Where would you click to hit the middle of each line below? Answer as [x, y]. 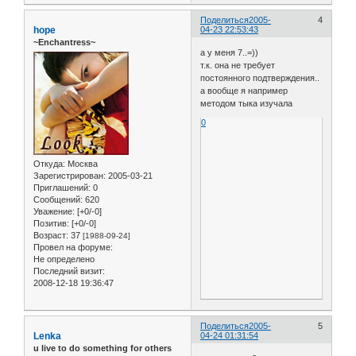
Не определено [64, 259]
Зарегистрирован [68, 176]
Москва [81, 164]
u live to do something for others [103, 348]
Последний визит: [69, 271]
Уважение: [54, 212]
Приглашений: [62, 188]
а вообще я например [244, 91]
